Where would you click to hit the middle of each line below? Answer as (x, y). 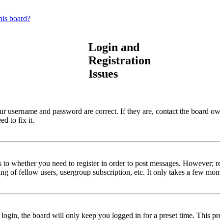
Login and (114, 47)
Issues (103, 73)
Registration (120, 60)
